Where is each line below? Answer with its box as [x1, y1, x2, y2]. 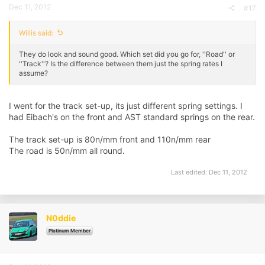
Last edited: [171, 168, 209, 177]
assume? [19, 68, 48, 77]
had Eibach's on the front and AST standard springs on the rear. [9, 111, 255, 122]
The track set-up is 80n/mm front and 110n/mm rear [9, 134, 211, 144]
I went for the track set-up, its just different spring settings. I [9, 100, 243, 111]
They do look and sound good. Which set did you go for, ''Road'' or [19, 49, 235, 59]
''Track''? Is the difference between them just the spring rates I [19, 59, 222, 68]
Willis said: [19, 28, 53, 37]
